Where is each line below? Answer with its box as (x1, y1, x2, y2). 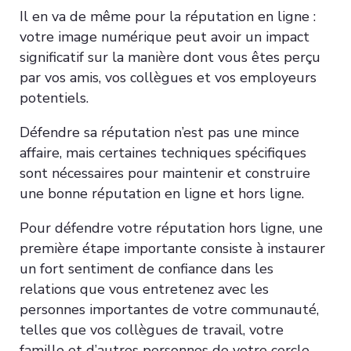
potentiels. (20, 88, 89, 107)
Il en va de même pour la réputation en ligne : (20, 6, 316, 26)
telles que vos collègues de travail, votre (20, 320, 284, 339)
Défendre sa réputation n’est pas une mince (20, 122, 299, 142)
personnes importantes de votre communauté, (20, 299, 319, 319)
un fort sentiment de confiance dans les (20, 259, 273, 278)
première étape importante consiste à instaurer (20, 238, 325, 258)
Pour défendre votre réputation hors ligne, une (20, 218, 323, 237)
